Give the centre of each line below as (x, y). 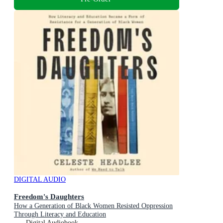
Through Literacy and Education (60, 215)
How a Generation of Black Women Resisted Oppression (93, 206)
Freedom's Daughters (49, 197)
